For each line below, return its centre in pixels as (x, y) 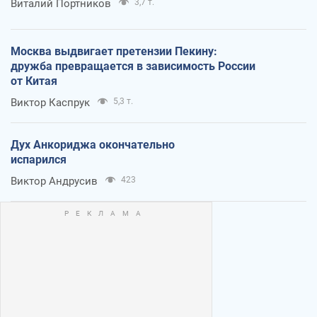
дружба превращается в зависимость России (133, 66)
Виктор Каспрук (50, 102)
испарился (39, 159)
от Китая (34, 81)
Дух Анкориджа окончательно (93, 144)
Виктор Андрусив (54, 181)
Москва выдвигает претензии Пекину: (114, 51)
